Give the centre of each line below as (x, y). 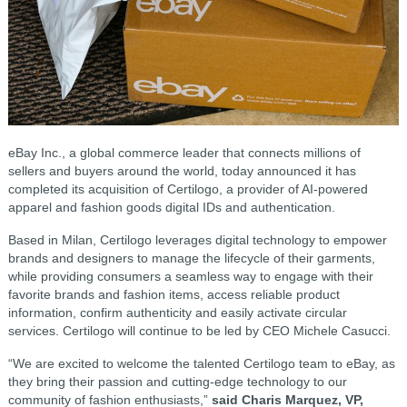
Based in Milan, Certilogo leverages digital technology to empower (197, 239)
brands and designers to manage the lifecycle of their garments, (191, 258)
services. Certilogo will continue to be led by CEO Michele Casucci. (199, 330)
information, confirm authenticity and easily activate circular (177, 312)
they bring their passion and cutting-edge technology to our (177, 381)
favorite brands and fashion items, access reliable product (174, 294)
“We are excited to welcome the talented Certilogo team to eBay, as (201, 363)
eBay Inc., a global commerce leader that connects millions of (184, 152)
